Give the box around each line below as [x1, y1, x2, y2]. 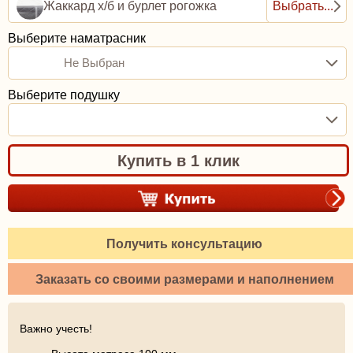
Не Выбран [64, 56, 124, 70]
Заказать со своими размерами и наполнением [35, 272, 334, 286]
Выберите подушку [8, 88, 120, 102]
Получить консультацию [106, 236, 262, 251]
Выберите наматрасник [8, 32, 146, 46]
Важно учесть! [20, 322, 92, 336]
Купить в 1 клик [117, 151, 240, 169]
